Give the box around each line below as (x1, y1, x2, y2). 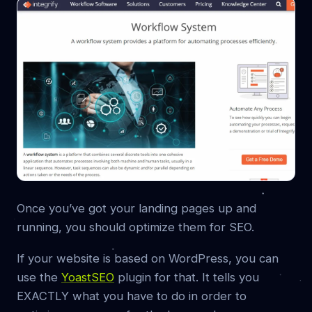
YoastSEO (61, 270, 114, 284)
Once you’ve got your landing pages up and (17, 201, 256, 215)
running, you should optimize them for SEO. (17, 219, 254, 234)
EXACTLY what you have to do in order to (17, 288, 247, 303)
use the (17, 270, 61, 284)
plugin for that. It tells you (114, 270, 259, 284)
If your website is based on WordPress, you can (17, 251, 279, 265)
